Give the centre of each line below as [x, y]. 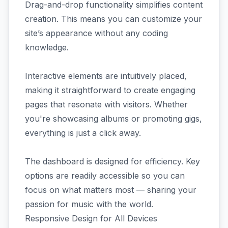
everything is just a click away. [83, 133]
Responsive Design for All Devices [91, 218]
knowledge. [47, 47]
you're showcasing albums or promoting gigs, [113, 118]
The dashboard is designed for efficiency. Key [112, 161]
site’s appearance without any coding [96, 33]
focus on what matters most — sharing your [111, 190]
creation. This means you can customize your [113, 19]
